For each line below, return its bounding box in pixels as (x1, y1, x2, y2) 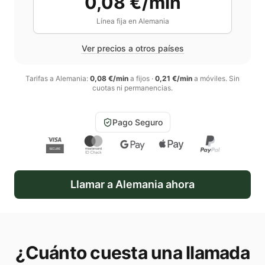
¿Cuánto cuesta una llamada (15, 242, 250, 263)
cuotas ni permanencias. (92, 83, 173, 92)
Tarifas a (25, 74, 56, 83)
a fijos (128, 74, 150, 83)
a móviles (192, 74, 225, 83)
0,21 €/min (155, 74, 192, 83)
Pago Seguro (112, 117, 163, 127)
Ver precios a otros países (81, 43, 184, 53)
